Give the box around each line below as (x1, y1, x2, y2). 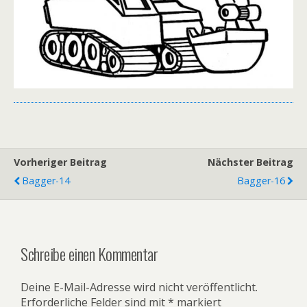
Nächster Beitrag (208, 156, 293, 169)
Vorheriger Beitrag (14, 156, 107, 169)
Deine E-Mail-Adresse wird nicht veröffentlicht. (21, 280, 258, 295)
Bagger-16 (237, 174, 285, 188)
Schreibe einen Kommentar (21, 241, 158, 267)
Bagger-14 (22, 174, 70, 188)
